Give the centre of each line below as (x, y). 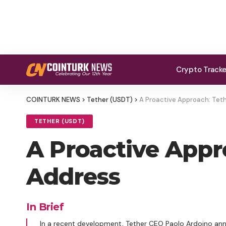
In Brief (45, 207)
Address (73, 176)
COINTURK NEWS (53, 100)
